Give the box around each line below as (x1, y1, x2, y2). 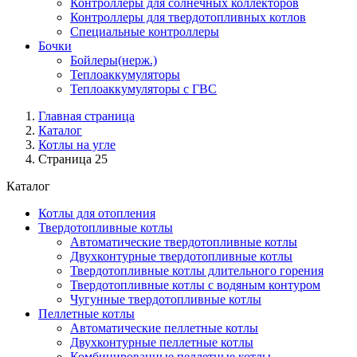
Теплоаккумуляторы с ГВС (70, 82, 217, 96)
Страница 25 (38, 152, 108, 166)
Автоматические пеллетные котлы (70, 321, 258, 335)
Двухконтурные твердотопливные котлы (70, 249, 292, 263)
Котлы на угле (38, 138, 116, 151)
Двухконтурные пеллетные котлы (70, 335, 253, 349)
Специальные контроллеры (70, 25, 219, 38)
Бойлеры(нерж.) (70, 53, 157, 67)
